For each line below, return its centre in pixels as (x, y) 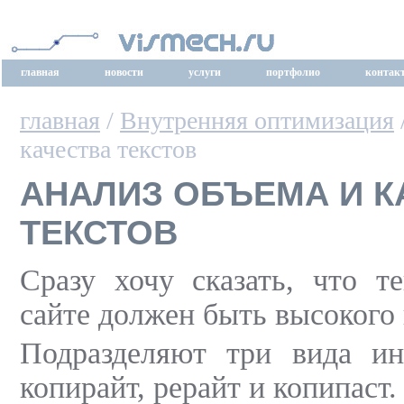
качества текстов (108, 149)
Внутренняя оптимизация (257, 120)
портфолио (293, 72)
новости (124, 72)
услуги (205, 72)
